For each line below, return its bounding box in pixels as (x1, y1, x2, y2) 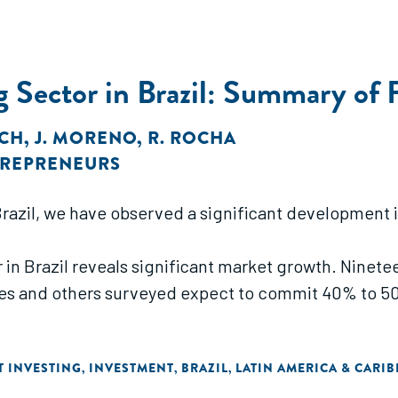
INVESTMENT (89, 359, 174, 377)
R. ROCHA (147, 125, 236, 151)
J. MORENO (35, 125, 137, 151)
